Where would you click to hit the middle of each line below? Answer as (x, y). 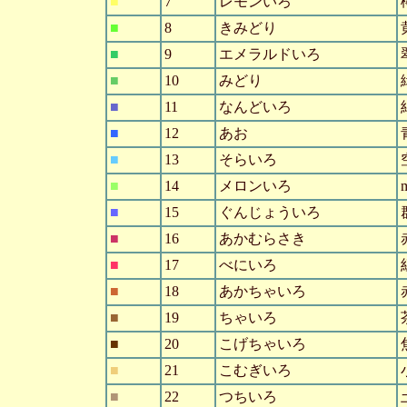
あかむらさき (263, 239)
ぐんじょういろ (270, 213)
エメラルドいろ (270, 55)
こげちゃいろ (263, 344)
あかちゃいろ (263, 292)
